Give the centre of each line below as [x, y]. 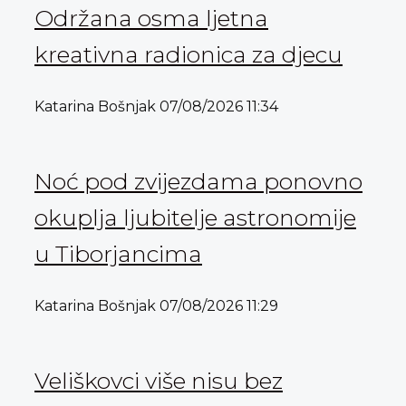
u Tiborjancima [118, 253]
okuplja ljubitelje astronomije [195, 217]
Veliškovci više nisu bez [159, 380]
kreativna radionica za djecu [188, 54]
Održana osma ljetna [151, 18]
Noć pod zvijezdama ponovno [198, 181]
